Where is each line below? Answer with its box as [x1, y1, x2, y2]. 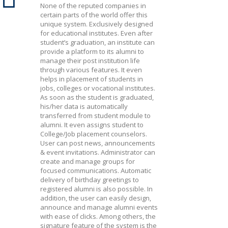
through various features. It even [40, 65, 142, 74]
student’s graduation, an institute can [40, 38, 155, 47]
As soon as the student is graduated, [40, 93, 154, 102]
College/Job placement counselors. [40, 129, 147, 138]
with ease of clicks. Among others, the [40, 212, 156, 221]
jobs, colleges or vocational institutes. [40, 83, 155, 93]
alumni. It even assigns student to [40, 120, 144, 129]
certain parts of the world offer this [40, 10, 148, 19]
